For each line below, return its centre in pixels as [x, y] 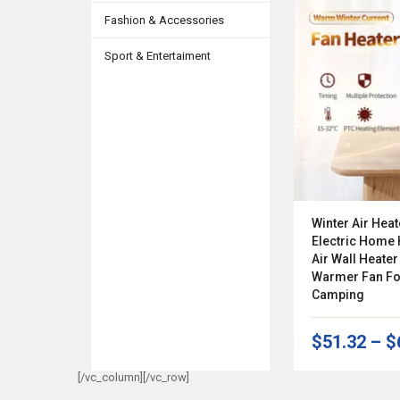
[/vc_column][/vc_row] [133, 378]
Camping [337, 295]
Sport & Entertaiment [158, 56]
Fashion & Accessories [164, 20]
